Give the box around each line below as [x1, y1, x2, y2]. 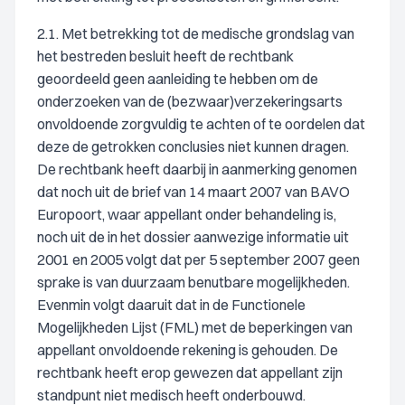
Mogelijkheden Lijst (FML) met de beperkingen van [37, 318, 353, 336]
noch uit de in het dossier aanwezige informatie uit [37, 228, 349, 246]
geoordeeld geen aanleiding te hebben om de [37, 70, 318, 88]
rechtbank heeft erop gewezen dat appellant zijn [37, 363, 343, 381]
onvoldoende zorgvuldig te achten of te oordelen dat [37, 115, 365, 133]
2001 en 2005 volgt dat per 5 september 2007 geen [37, 250, 360, 268]
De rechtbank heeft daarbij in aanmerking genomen [37, 160, 357, 178]
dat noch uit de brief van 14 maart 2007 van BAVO [37, 183, 350, 201]
